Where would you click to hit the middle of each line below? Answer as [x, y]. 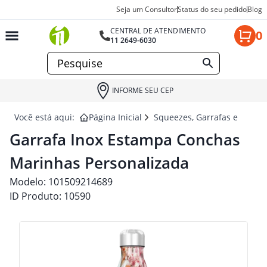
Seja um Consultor [147, 9]
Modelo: [29, 182]
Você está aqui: [44, 117]
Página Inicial [115, 117]
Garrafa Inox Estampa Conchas [125, 139]
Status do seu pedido [212, 9]
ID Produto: [37, 196]
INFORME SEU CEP [142, 90]
